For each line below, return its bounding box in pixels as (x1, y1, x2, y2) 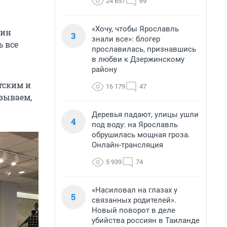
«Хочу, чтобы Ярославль (92, 24, 179, 33)
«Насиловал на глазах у (92, 185, 177, 195)
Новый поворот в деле (92, 206, 175, 215)
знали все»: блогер (92, 34, 160, 44)
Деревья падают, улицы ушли (92, 110, 199, 119)
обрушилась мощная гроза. (92, 130, 190, 139)
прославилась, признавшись (92, 45, 196, 54)
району (92, 65, 117, 74)
